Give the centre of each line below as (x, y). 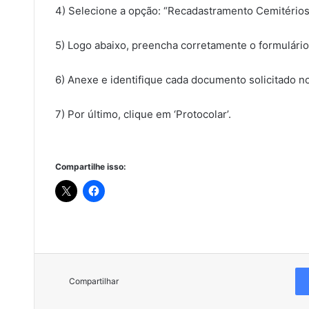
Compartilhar (93, 281)
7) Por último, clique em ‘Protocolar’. (143, 114)
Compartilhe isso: (90, 166)
